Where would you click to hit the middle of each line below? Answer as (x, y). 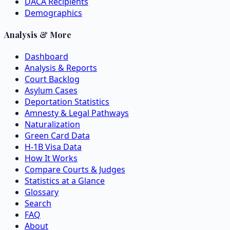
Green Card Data (57, 136)
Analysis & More (38, 35)
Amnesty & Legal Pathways (77, 113)
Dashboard (46, 57)
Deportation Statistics (67, 102)
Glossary (42, 192)
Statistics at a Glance (65, 181)
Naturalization (52, 124)
